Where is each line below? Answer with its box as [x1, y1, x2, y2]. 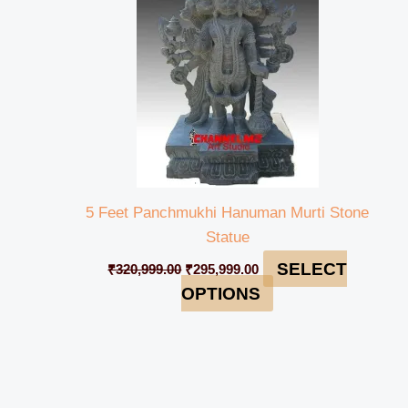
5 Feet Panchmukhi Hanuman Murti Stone [86, 203, 369, 221]
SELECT [276, 259, 347, 279]
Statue [205, 228, 250, 246]
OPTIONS [180, 283, 260, 303]
